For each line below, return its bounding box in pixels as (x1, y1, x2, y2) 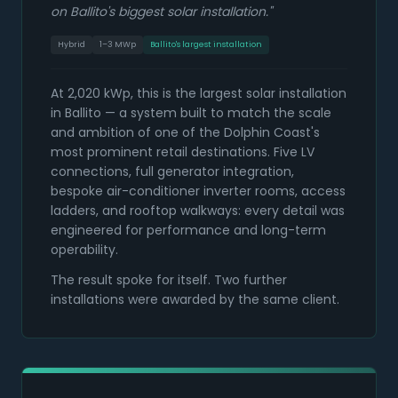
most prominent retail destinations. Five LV (51, 143, 314, 162)
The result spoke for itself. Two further (51, 271, 287, 290)
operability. (51, 241, 118, 259)
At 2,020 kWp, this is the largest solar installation (51, 84, 346, 103)
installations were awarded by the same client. (51, 291, 339, 309)
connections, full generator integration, (51, 163, 294, 181)
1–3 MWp (99, 39, 136, 51)
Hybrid (58, 39, 85, 51)
